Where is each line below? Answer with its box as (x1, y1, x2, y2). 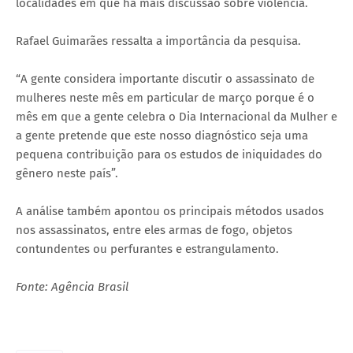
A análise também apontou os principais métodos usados (16, 203, 324, 218)
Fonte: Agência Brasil (16, 279, 128, 294)
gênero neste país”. (16, 165, 118, 180)
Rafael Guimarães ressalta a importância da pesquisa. (16, 33, 301, 48)
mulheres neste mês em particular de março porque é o (16, 90, 314, 105)
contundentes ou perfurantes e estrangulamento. (16, 241, 279, 256)
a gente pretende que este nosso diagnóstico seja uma (16, 128, 308, 143)
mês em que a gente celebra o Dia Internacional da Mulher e (16, 109, 337, 124)
